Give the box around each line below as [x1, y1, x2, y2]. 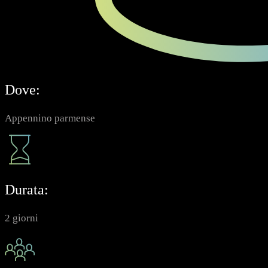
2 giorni [5, 212, 38, 224]
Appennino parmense [5, 112, 95, 124]
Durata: [5, 181, 48, 197]
